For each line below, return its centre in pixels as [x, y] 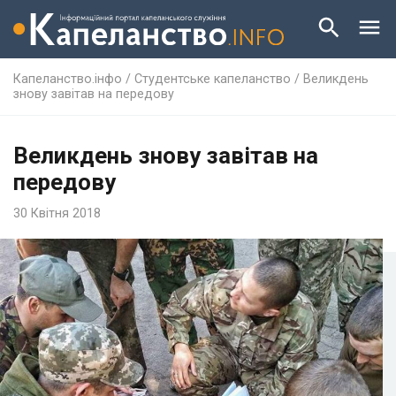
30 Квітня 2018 [57, 213]
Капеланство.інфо [68, 79]
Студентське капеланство [213, 79]
